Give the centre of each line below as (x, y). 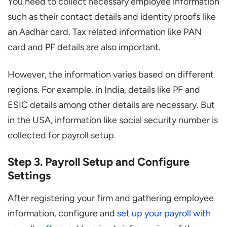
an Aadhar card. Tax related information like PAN (105, 32)
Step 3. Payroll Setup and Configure (99, 162)
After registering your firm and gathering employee (111, 198)
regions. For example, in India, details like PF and (104, 90)
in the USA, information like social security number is (113, 120)
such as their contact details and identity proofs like (112, 17)
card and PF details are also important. (84, 47)
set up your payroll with (164, 214)
